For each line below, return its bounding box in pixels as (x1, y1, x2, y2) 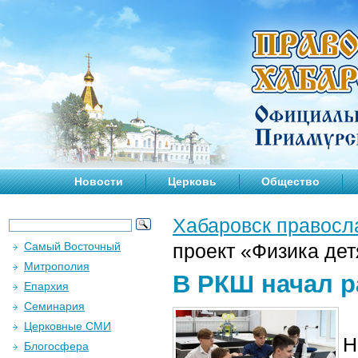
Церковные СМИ (24, 320, 111, 332)
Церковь (168, 175, 217, 188)
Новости (74, 175, 123, 188)
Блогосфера (24, 340, 89, 352)
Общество (261, 175, 320, 188)
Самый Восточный (24, 240, 121, 253)
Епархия (24, 280, 69, 292)
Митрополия (24, 260, 89, 272)
